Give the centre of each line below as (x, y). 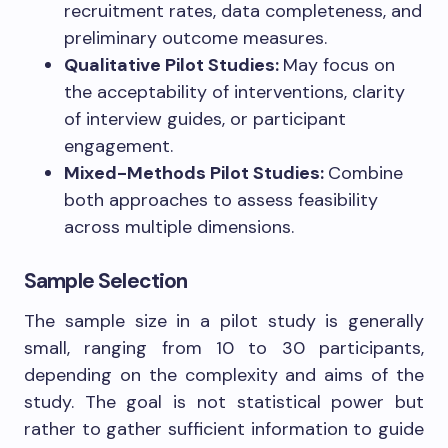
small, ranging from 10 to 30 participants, (224, 348)
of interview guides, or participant (205, 119)
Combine (365, 173)
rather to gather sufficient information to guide (224, 429)
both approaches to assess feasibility (221, 200)
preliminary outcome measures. (195, 38)
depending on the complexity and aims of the (224, 375)
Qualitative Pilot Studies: (173, 65)
